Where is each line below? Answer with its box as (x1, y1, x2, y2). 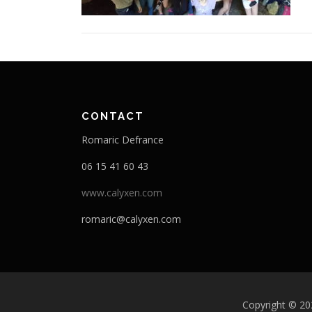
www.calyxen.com (81, 186, 162, 199)
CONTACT (81, 110, 144, 123)
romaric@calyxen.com (81, 212, 181, 226)
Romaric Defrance (81, 133, 164, 146)
